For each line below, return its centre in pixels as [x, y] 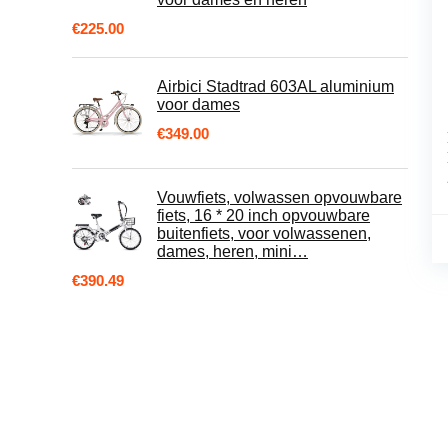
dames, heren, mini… [232, 251]
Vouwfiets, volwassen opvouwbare [279, 197]
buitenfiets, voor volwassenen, [264, 233]
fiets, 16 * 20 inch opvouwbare [263, 215]
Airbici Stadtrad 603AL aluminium [275, 86]
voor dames [198, 104]
